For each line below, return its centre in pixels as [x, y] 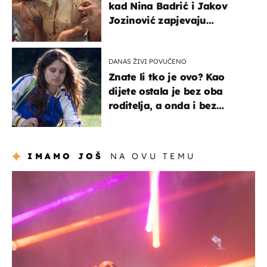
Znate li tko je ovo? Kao [167, 77]
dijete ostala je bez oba [166, 91]
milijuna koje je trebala [166, 120]
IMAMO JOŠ [66, 156]
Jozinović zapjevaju [157, 21]
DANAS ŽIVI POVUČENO [148, 62]
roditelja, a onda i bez [162, 106]
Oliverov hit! [139, 35]
